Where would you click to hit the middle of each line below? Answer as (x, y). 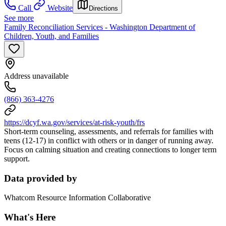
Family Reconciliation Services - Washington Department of (100, 27)
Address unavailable (36, 76)
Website (60, 8)
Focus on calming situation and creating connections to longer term (110, 149)
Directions (103, 8)
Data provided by (41, 178)
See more (19, 18)
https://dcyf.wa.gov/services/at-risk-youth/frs (74, 122)
